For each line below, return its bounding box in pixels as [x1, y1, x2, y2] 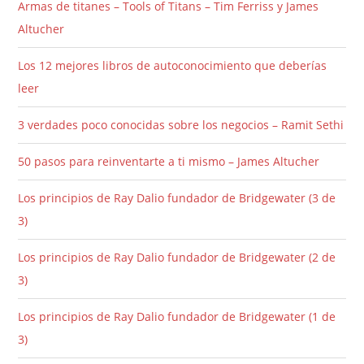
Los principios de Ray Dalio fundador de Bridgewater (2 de [18, 249, 336, 266]
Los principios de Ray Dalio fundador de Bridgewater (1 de [18, 309, 336, 325]
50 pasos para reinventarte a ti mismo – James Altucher [18, 154, 320, 170]
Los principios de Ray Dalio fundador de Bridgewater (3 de [18, 190, 336, 206]
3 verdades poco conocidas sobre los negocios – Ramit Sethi [18, 117, 344, 133]
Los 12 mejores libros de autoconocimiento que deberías [18, 58, 327, 74]
